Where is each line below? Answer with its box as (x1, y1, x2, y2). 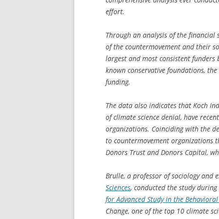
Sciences (106, 182, 131, 192)
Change (106, 206, 128, 216)
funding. (106, 77, 131, 87)
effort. (106, 6, 125, 16)
